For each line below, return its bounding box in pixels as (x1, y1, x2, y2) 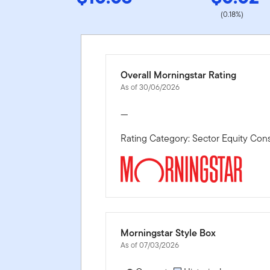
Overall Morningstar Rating (121, 67, 237, 82)
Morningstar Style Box (121, 225, 216, 240)
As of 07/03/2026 (121, 239, 180, 251)
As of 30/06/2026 (121, 81, 180, 93)
